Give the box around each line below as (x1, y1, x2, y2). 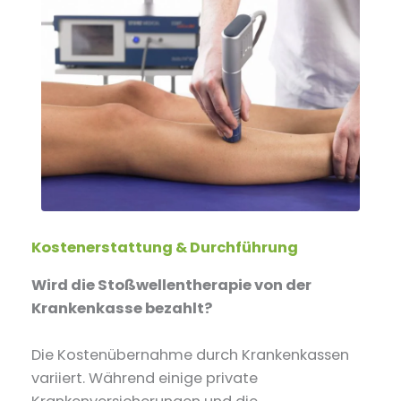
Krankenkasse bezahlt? (31, 297, 213, 319)
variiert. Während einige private (31, 368, 259, 389)
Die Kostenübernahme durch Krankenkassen (31, 345, 350, 366)
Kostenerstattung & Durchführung (31, 236, 299, 258)
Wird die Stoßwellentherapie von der (31, 274, 312, 295)
